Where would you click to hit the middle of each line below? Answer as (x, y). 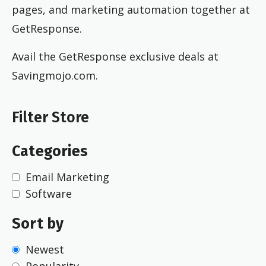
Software (49, 194)
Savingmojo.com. (55, 75)
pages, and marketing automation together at (131, 9)
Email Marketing (67, 177)
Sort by (38, 224)
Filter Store (50, 118)
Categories (50, 151)
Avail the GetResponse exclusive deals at (115, 56)
